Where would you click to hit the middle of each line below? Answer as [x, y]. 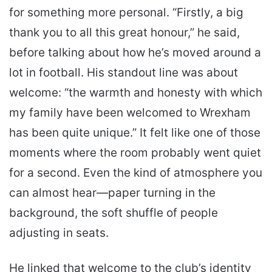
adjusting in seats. [59, 233]
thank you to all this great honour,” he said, [124, 32]
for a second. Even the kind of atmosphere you [136, 172]
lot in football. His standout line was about [124, 72]
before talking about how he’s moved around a [135, 52]
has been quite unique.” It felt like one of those [135, 132]
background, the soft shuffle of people [114, 212]
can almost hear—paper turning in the [112, 192]
